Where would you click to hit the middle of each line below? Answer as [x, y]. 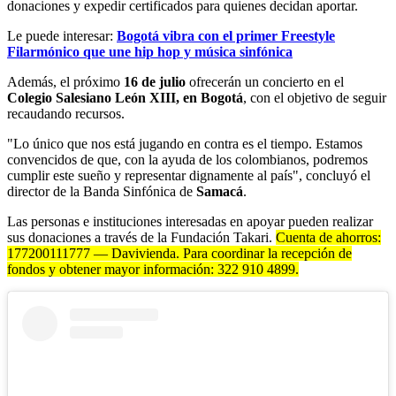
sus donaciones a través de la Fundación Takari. [141, 238]
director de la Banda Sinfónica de [102, 192]
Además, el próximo [65, 82]
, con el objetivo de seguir [315, 98]
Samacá [220, 192]
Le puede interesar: [62, 36]
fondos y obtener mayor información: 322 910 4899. [153, 270]
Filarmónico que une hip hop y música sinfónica [150, 52]
